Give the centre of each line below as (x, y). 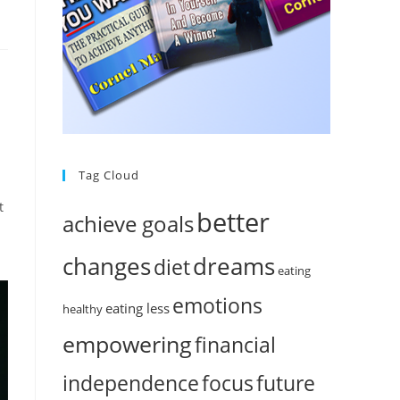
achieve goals (128, 224)
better (233, 223)
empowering (127, 344)
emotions (217, 306)
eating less (137, 308)
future (286, 384)
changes (107, 267)
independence (131, 383)
